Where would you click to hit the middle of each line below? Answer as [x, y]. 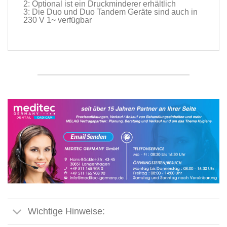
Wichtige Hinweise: [67, 212]
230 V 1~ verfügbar [58, 20]
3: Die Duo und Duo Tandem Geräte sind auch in [110, 12]
